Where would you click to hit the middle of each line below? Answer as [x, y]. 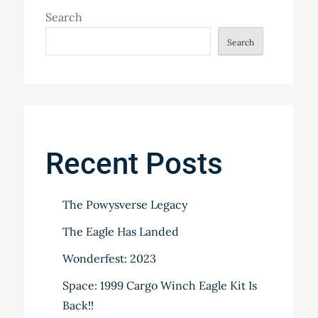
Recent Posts [134, 164]
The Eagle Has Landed [120, 232]
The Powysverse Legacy [125, 205]
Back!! [78, 306]
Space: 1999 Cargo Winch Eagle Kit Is [159, 286]
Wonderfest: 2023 [109, 259]
